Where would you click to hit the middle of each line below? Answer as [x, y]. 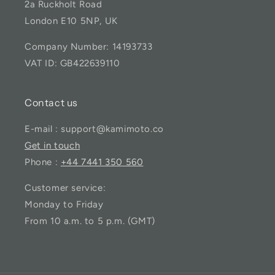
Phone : [43, 162]
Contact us [51, 103]
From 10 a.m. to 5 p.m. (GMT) [90, 221]
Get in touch [52, 145]
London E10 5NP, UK [71, 21]
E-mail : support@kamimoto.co [94, 129]
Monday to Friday [64, 204]
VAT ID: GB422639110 [72, 63]
